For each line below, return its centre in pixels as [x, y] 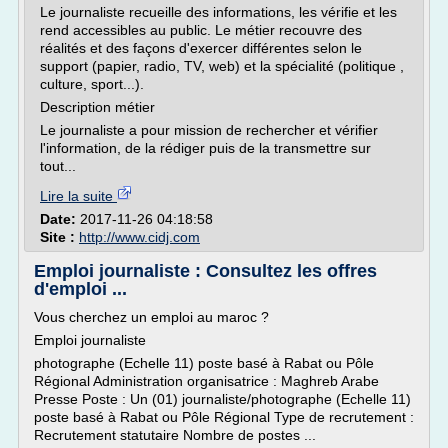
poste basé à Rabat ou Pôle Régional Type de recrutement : [224, 417]
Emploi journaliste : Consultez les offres [205, 271]
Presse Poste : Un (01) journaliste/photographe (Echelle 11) [222, 399]
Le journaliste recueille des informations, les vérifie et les [218, 12]
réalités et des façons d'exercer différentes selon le [201, 48]
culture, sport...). [92, 84]
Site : [59, 237]
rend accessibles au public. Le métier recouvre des [201, 30]
